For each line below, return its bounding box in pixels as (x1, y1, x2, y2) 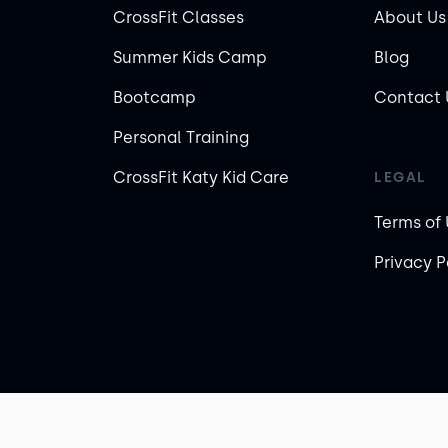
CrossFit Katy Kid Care (113, 168, 289, 187)
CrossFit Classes (113, 8, 244, 27)
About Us (374, 8, 446, 27)
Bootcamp (113, 88, 196, 107)
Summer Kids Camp (113, 48, 267, 67)
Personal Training (113, 128, 249, 147)
